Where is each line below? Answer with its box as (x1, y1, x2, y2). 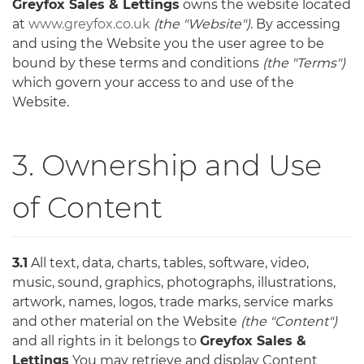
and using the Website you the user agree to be (12, 35, 324, 51)
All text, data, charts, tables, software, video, (28, 254, 309, 271)
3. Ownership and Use (12, 147, 322, 183)
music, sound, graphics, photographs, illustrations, (12, 274, 336, 290)
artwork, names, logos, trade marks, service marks (12, 293, 333, 310)
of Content (12, 189, 162, 225)
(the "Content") (240, 313, 337, 329)
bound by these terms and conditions (12, 54, 262, 71)
